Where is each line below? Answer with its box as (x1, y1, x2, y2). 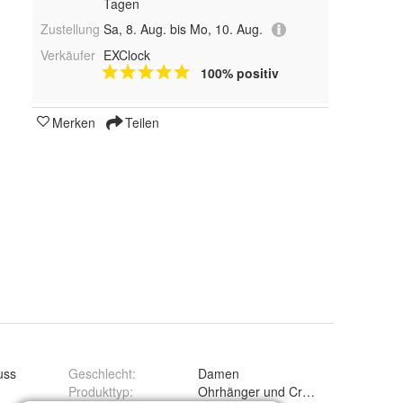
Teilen (121, 113, 159, 132)
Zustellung (40, 19, 100, 38)
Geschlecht (68, 364, 132, 382)
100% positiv (200, 64, 279, 83)
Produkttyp (68, 382, 130, 400)
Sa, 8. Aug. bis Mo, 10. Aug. (103, 19, 263, 38)
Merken (52, 113, 95, 132)
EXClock (103, 46, 150, 65)
